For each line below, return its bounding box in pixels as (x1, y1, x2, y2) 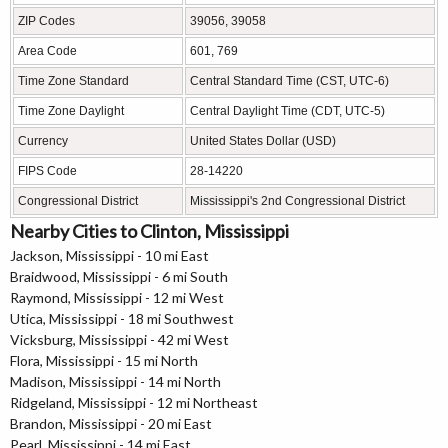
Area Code (18, 43, 77, 58)
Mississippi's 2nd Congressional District (190, 193, 405, 208)
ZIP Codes (18, 13, 75, 28)
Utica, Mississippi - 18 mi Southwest (10, 309, 234, 327)
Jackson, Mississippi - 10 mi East (10, 246, 209, 264)
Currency (18, 133, 68, 148)
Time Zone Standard (18, 73, 129, 88)
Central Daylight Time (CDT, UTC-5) (190, 103, 385, 118)
